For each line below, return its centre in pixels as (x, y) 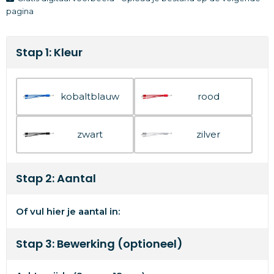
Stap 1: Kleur (49, 52)
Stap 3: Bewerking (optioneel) (99, 243)
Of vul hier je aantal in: (68, 211)
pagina (20, 11)
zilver (209, 134)
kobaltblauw (90, 96)
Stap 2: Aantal (56, 178)
